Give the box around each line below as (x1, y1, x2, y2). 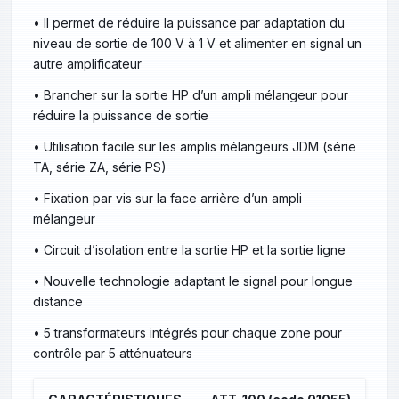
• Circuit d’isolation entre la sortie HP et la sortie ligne (33, 242, 346, 258)
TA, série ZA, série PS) (33, 159, 167, 175)
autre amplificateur (33, 56, 142, 72)
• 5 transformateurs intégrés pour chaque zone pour (33, 325, 342, 341)
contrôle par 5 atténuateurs (33, 346, 192, 362)
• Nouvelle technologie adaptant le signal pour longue (33, 273, 353, 289)
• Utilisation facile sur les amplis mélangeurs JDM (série (33, 139, 356, 155)
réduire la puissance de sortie (33, 108, 208, 124)
